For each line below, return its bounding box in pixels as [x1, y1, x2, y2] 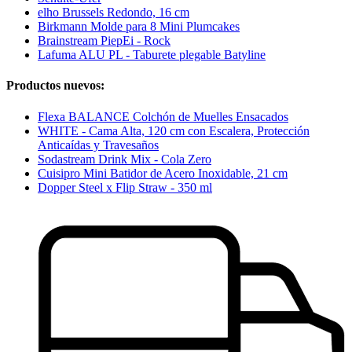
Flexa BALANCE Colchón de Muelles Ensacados [38, 109, 288, 123]
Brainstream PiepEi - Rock [38, 34, 170, 48]
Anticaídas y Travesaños [38, 137, 159, 152]
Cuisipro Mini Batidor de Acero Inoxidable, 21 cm [38, 166, 288, 180]
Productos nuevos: [6, 79, 104, 93]
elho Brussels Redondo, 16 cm [38, 5, 189, 20]
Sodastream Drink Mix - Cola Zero [38, 152, 211, 166]
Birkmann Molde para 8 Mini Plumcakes [38, 20, 240, 34]
